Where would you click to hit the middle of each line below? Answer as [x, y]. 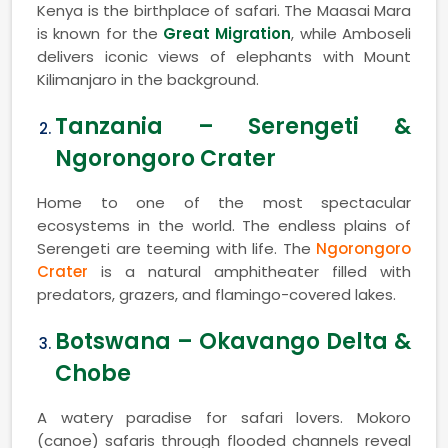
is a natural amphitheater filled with [249, 271]
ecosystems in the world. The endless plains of [224, 225]
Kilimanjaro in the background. [148, 79]
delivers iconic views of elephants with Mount [224, 56]
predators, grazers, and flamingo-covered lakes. [216, 294]
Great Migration [227, 33]
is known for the [100, 33]
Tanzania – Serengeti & [233, 126]
